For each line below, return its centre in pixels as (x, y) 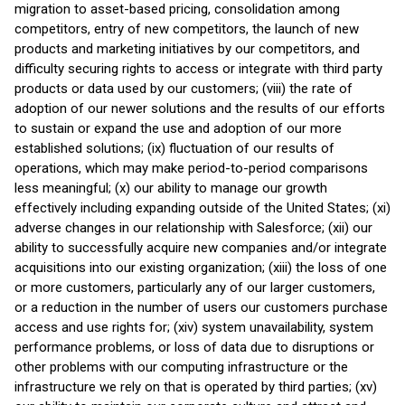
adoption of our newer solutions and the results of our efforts (200, 108)
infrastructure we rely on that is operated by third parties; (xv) (196, 387)
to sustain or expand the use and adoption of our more (178, 128)
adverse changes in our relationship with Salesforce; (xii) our (193, 228)
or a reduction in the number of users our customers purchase (201, 307)
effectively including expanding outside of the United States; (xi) (202, 208)
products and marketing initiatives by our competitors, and (187, 49)
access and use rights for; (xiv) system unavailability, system (194, 327)
